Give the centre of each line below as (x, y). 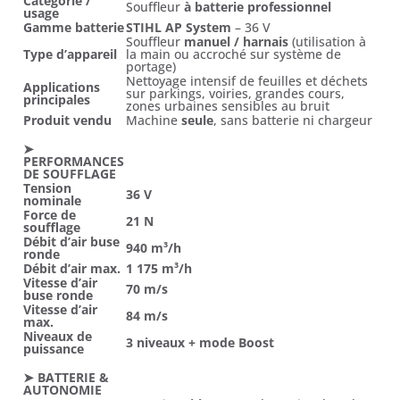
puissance (54, 349)
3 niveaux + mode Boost (200, 343)
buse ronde (58, 296)
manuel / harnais (236, 42)
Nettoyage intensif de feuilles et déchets (247, 81)
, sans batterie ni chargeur (293, 121)
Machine (154, 121)
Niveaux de (58, 337)
